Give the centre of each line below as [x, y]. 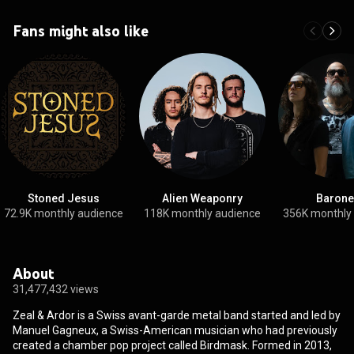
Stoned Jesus [63, 198]
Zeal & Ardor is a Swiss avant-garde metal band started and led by [177, 315]
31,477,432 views [56, 289]
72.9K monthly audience [63, 213]
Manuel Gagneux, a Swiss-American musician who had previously [175, 330]
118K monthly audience [202, 213]
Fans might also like [81, 30]
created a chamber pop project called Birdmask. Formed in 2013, [172, 345]
